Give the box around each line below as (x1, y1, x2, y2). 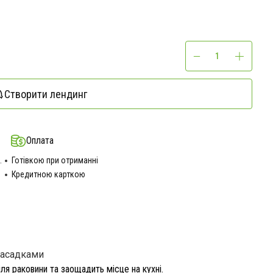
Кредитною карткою (11, 169, 85, 179)
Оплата (26, 135, 54, 146)
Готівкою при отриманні (11, 155, 98, 165)
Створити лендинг (4, 87, 87, 101)
